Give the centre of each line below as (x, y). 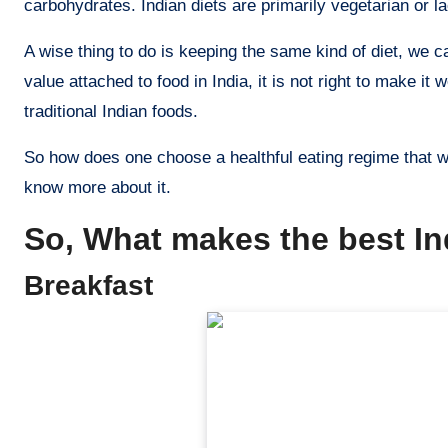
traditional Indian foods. (111, 111)
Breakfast (92, 285)
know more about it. (97, 187)
